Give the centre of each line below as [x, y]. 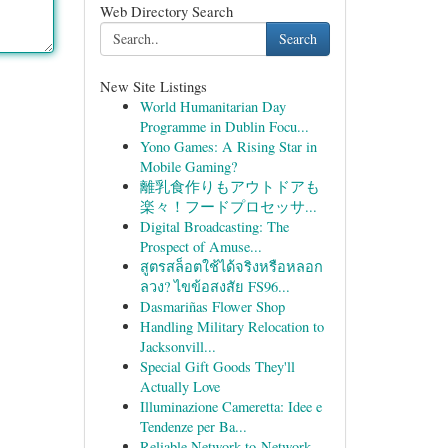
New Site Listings [153, 86]
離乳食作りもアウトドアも [229, 186]
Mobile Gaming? [188, 166]
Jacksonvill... [177, 346]
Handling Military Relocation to [231, 326]
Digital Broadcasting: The [214, 226]
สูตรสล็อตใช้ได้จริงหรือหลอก [231, 266]
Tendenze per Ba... [193, 426]
